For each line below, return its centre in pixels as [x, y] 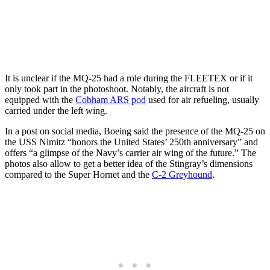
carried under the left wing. [56, 110]
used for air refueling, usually [202, 99]
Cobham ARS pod [111, 99]
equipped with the [40, 99]
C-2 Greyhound [182, 174]
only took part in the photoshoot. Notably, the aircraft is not [117, 89]
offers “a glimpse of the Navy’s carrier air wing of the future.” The [130, 152]
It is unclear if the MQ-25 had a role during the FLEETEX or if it [129, 78]
